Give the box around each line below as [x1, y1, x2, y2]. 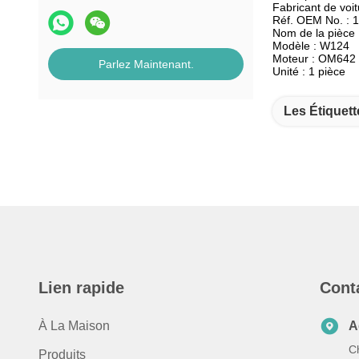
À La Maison [38, 319, 110, 333]
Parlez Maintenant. [98, 58, 194, 71]
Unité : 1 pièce [272, 65, 345, 78]
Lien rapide [38, 279, 124, 296]
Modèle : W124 [272, 39, 349, 52]
